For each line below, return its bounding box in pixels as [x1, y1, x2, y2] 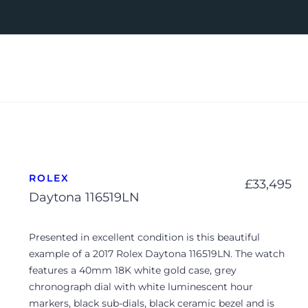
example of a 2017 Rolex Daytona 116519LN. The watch [29, 247, 285, 261]
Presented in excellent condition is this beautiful [29, 231, 260, 244]
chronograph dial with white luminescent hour [29, 280, 253, 294]
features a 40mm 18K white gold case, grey [29, 264, 236, 277]
